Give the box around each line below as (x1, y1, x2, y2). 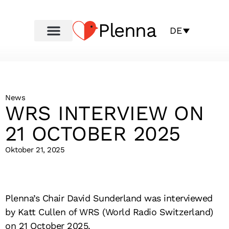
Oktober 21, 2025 (5, 145, 64, 154)
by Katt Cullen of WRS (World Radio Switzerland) (5, 207, 213, 217)
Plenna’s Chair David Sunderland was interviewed (5, 193, 213, 203)
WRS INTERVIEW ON (5, 101, 203, 125)
